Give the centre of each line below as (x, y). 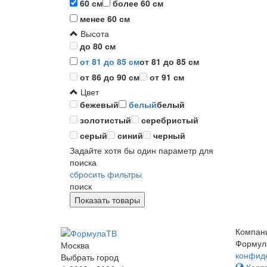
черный (169, 136)
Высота (94, 34)
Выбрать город (90, 257)
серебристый (170, 120)
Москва (75, 245)
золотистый (105, 120)
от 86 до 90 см (110, 77)
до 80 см (98, 46)
